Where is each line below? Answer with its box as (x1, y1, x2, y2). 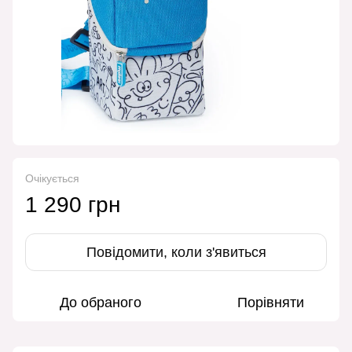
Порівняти (236, 295, 304, 311)
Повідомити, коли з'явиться (86, 244, 266, 261)
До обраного (60, 295, 141, 311)
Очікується (25, 172, 79, 185)
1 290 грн (25, 192, 120, 218)
